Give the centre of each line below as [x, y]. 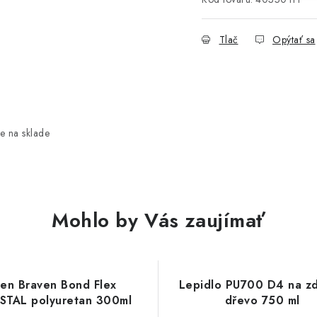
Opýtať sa [294, 40]
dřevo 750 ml [262, 300]
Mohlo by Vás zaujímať [158, 220]
